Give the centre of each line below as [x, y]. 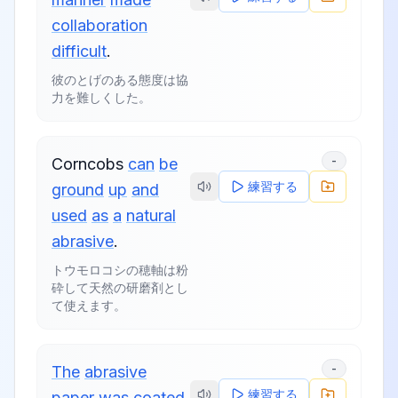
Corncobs [88, 164]
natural [151, 215]
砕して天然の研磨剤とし [120, 287]
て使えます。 [89, 305]
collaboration [99, 25]
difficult [79, 51]
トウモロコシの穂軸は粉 [120, 270]
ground [78, 190]
